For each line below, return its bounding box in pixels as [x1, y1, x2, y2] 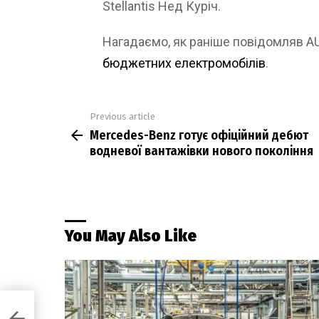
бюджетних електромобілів [103, 56, 266, 71]
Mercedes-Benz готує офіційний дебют [90, 127, 308, 143]
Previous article [90, 111, 155, 122]
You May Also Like [65, 225, 197, 246]
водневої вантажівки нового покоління [90, 142, 313, 159]
